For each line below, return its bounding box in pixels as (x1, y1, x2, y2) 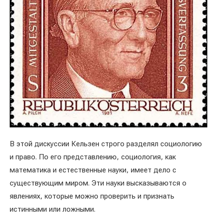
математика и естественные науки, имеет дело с (10, 165, 176, 174)
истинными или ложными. (10, 204, 95, 214)
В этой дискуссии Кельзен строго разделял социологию (10, 139, 202, 148)
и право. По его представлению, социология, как (10, 152, 176, 161)
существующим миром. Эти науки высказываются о (10, 178, 186, 187)
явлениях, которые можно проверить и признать (10, 191, 174, 201)
